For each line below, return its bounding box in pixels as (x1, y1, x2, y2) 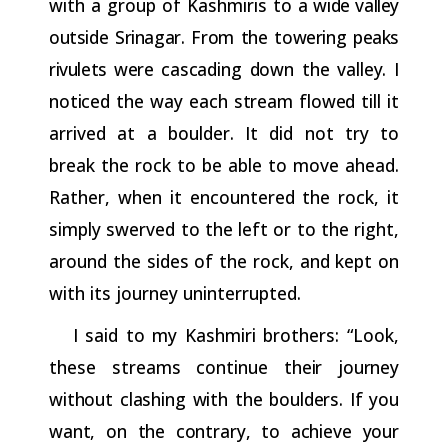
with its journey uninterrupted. (49, 280, 301, 305)
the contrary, (137, 418, 251, 443)
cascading (160, 56, 242, 81)
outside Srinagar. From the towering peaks (49, 24, 399, 49)
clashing (119, 386, 186, 411)
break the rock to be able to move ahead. (49, 152, 399, 177)
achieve (290, 418, 352, 443)
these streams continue (49, 354, 284, 379)
